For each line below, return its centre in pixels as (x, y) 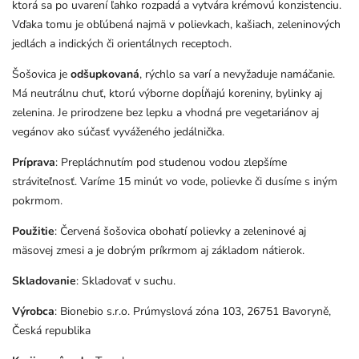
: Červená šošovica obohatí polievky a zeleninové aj (180, 231)
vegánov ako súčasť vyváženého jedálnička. (118, 132)
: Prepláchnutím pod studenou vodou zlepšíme (171, 162)
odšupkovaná (105, 74)
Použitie (33, 231)
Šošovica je (41, 74)
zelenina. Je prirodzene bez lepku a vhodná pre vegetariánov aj (165, 113)
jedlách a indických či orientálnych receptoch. (122, 44)
